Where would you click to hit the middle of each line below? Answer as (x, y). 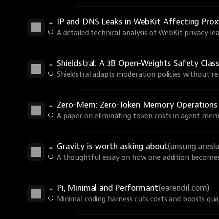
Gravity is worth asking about (112, 146)
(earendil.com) (184, 188)
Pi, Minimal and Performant (108, 188)
